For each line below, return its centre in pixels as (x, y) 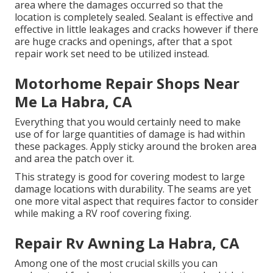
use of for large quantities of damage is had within (130, 134)
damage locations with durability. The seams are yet (133, 189)
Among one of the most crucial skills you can (116, 264)
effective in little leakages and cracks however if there (136, 30)
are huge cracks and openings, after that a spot (123, 42)
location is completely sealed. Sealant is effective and (134, 17)
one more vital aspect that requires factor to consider (136, 201)
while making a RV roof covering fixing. (103, 214)
